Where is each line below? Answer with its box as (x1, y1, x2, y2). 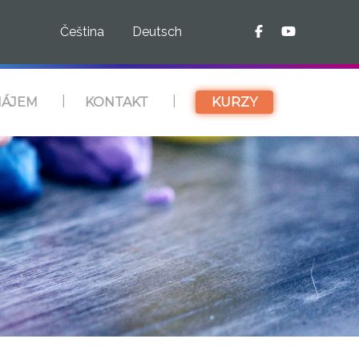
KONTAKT (85, 94, 148, 110)
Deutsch (132, 24, 182, 39)
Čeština (60, 24, 105, 39)
